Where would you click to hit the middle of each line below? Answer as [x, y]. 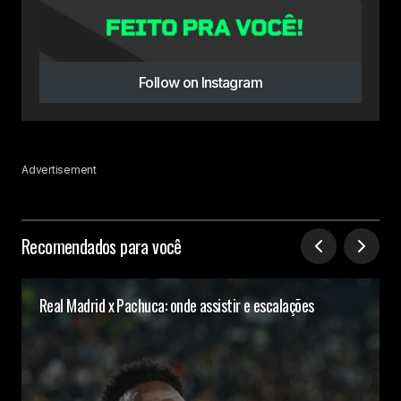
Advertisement [59, 170]
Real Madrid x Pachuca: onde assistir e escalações [177, 305]
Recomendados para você [102, 246]
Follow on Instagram [200, 82]
